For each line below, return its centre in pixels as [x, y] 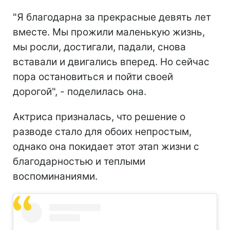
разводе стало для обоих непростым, [102, 132]
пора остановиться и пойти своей [93, 77]
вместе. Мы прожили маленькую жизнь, [109, 32]
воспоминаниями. [55, 177]
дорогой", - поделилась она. [80, 92]
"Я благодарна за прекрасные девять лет [112, 17]
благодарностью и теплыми [79, 162]
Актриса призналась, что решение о [99, 117]
